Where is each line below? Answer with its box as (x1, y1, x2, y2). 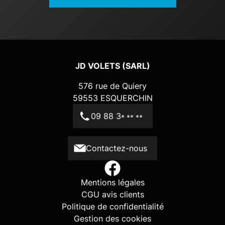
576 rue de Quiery (78, 80, 147, 91)
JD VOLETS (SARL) (75, 60, 150, 71)
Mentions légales (80, 177, 145, 188)
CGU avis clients (81, 189, 144, 200)
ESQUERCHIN (100, 92, 153, 103)
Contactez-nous (86, 143, 147, 154)
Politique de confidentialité (61, 201, 164, 212)
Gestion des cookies (74, 213, 151, 224)
